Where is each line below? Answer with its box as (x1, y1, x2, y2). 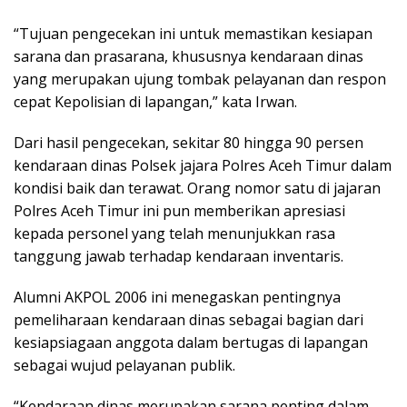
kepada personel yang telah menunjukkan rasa (14, 223, 335, 244)
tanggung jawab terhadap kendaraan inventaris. (14, 246, 343, 267)
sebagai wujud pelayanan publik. (14, 355, 235, 376)
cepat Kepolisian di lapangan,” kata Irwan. (14, 92, 297, 113)
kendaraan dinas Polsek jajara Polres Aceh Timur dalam (14, 155, 392, 176)
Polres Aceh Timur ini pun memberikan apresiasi (14, 201, 345, 222)
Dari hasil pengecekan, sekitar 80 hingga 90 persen (14, 133, 363, 154)
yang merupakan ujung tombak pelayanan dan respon (14, 69, 386, 90)
